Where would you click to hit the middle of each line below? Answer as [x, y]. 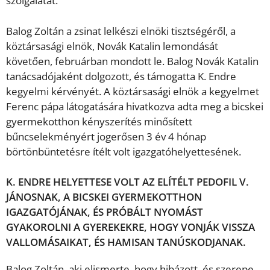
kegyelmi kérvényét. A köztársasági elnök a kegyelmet [133, 91]
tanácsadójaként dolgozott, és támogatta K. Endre [121, 76]
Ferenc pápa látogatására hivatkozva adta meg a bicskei [135, 106]
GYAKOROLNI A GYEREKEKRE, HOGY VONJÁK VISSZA [130, 227]
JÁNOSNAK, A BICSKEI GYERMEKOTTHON [104, 197]
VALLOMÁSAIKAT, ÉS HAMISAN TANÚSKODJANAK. [126, 242]
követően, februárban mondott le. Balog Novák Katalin [132, 61]
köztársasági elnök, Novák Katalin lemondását [112, 46]
